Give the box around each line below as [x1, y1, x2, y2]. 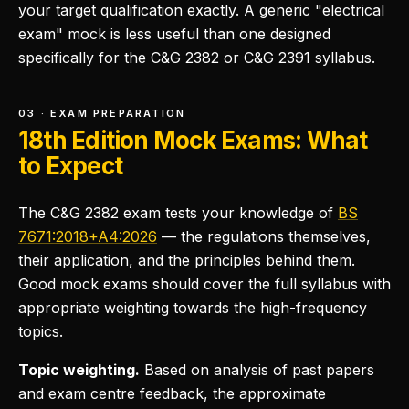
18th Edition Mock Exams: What [18, 126, 368, 154]
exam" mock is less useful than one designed [18, 25, 330, 43]
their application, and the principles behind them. [18, 251, 355, 269]
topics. [18, 322, 63, 341]
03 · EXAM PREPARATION [18, 107, 186, 120]
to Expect [18, 152, 122, 180]
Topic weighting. [18, 361, 140, 379]
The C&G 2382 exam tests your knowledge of [18, 204, 333, 222]
